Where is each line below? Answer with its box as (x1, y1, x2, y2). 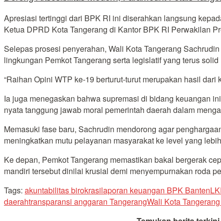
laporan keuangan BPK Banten (101, 184, 210, 196)
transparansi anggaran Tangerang (29, 195, 147, 207)
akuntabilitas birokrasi (25, 184, 101, 196)
